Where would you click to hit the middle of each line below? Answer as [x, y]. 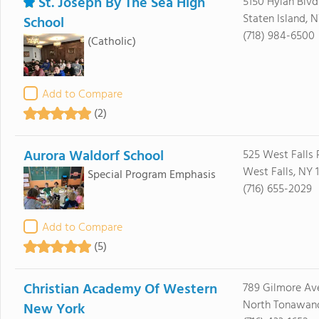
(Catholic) [111, 42]
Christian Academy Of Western [120, 290]
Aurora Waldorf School [93, 157]
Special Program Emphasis [151, 175]
